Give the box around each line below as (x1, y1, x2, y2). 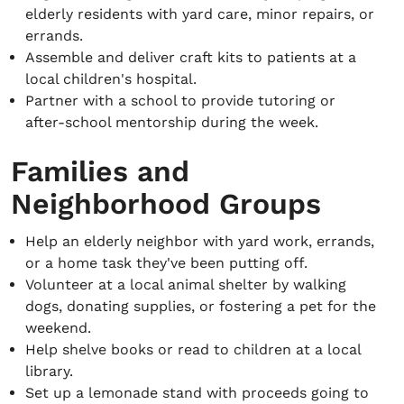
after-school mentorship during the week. (25, 114, 318, 131)
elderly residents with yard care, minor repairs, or (25, 5, 374, 23)
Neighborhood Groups (11, 187, 321, 221)
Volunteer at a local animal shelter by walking (25, 276, 346, 293)
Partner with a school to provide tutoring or (25, 92, 335, 109)
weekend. (25, 319, 91, 336)
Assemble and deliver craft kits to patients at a (25, 49, 356, 66)
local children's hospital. (25, 70, 197, 87)
